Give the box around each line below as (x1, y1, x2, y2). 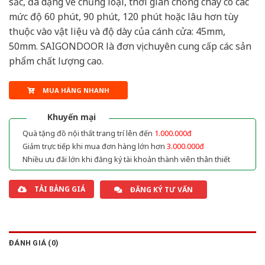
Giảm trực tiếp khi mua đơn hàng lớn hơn (22, 141, 167, 151)
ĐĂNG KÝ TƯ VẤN (130, 184, 193, 195)
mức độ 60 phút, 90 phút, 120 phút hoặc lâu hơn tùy (9, 10, 238, 24)
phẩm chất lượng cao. (9, 54, 104, 68)
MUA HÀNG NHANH (42, 85, 109, 95)
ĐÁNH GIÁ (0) (9, 238, 59, 247)
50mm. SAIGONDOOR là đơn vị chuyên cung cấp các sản (9, 40, 251, 53)
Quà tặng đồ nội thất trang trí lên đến (22, 128, 154, 138)
